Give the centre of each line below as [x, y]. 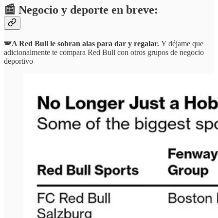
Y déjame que [182, 44]
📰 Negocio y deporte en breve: [81, 10]
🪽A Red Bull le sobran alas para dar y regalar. [82, 44]
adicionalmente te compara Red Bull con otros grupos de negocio [104, 53]
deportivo [18, 61]
